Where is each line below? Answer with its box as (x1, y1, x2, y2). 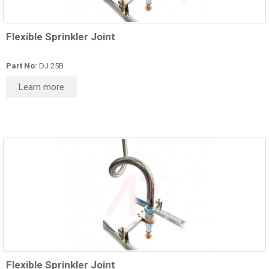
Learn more (19, 82, 64, 93)
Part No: (6, 61, 37, 71)
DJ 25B (37, 61, 64, 71)
